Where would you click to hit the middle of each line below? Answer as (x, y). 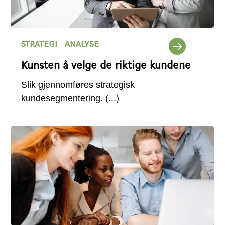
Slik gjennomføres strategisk (78, 85)
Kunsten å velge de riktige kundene (106, 66)
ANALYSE (82, 45)
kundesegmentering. (64, 98)
